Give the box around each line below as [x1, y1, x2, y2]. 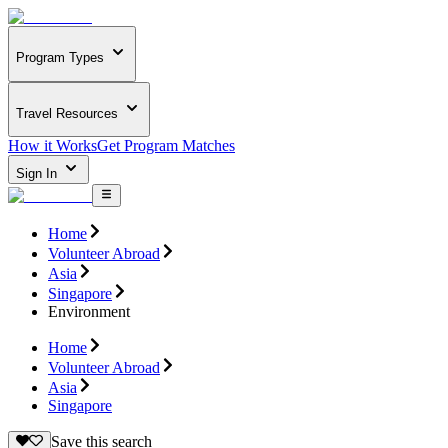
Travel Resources [16, 105, 118, 121]
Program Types [16, 50, 104, 66]
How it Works [8, 137, 97, 155]
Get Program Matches [97, 137, 235, 155]
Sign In [16, 166, 61, 182]
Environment [48, 302, 130, 320]
